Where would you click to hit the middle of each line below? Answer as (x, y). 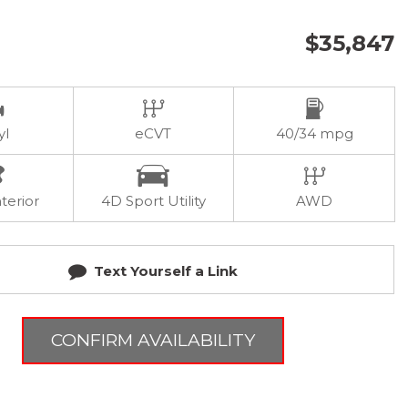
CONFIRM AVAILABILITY (153, 340)
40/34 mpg (314, 133)
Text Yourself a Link (165, 271)
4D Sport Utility (153, 201)
